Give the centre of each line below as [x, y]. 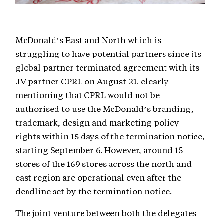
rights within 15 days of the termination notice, [110, 136]
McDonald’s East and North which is [88, 40]
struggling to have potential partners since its [108, 54]
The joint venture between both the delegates [106, 213]
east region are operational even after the [98, 178]
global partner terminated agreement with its [107, 68]
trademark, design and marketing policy [97, 123]
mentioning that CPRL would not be [87, 95]
